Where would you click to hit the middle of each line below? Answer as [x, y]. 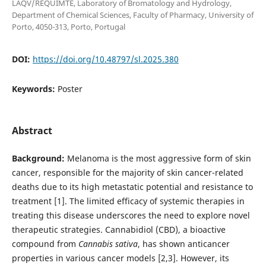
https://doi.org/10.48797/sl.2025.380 [105, 59]
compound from [45, 243]
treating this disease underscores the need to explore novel [131, 215]
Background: [38, 158]
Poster [70, 88]
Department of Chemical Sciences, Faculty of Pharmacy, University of [132, 15]
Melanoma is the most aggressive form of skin [158, 158]
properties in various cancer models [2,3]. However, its [120, 258]
